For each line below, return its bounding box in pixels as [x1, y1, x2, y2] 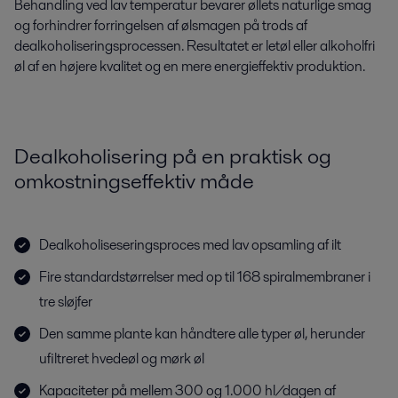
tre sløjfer [39, 291, 92, 312]
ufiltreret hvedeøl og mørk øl [39, 348, 204, 369]
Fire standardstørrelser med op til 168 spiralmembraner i [39, 267, 370, 287]
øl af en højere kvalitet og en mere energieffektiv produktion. [14, 56, 365, 76]
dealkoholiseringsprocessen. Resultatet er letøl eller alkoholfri [14, 36, 375, 56]
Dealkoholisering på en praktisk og [14, 141, 331, 171]
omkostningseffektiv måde [14, 166, 254, 195]
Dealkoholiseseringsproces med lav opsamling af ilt [39, 235, 341, 255]
